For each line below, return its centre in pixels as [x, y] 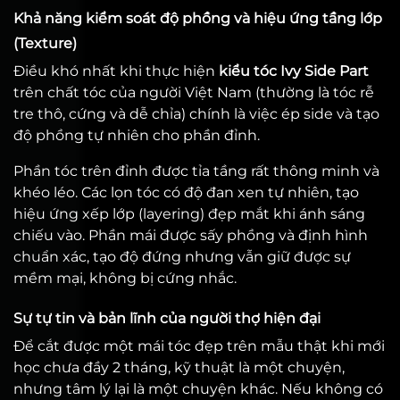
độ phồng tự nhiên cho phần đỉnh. [137, 135]
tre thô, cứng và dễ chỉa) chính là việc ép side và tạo [196, 114]
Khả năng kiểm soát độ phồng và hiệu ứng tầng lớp [198, 18]
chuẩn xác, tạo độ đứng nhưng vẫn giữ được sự [182, 257]
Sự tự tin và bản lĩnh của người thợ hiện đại [167, 318]
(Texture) [45, 43]
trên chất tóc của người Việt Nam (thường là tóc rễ [194, 92]
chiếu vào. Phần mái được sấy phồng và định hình [191, 235]
